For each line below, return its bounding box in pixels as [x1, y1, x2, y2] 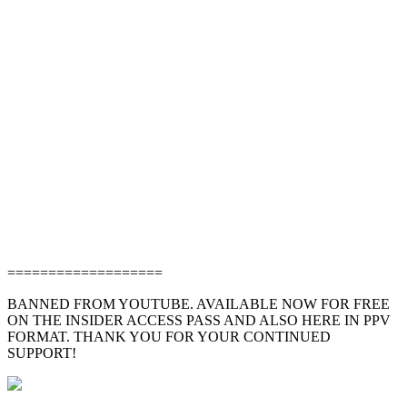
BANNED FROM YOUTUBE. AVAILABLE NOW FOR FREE [7, 295, 390, 312]
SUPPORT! [7, 344, 76, 361]
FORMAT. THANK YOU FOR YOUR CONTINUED [7, 328, 331, 344]
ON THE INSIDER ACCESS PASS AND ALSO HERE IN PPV [7, 312, 391, 328]
